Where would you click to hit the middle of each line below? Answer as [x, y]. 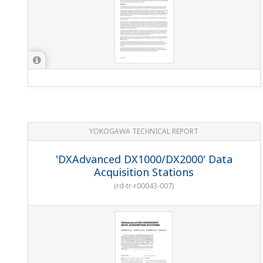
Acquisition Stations [144, 172]
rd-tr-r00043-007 [144, 186]
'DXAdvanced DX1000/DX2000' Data [144, 159]
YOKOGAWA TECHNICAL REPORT [144, 131]
